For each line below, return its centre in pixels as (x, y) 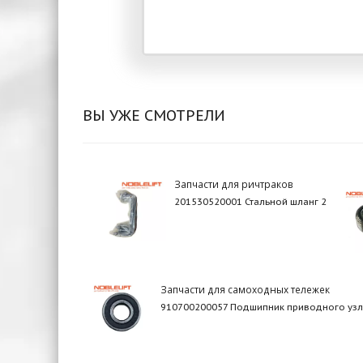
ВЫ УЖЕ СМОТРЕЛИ (154, 115)
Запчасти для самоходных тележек (245, 289)
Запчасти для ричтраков (234, 184)
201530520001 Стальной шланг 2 (251, 201)
